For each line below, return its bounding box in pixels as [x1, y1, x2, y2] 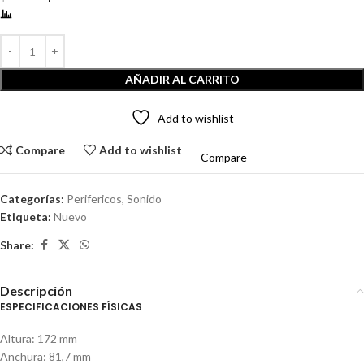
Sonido [127, 192, 162, 206]
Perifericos [67, 192, 122, 206]
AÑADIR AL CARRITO [124, 72, 240, 87]
